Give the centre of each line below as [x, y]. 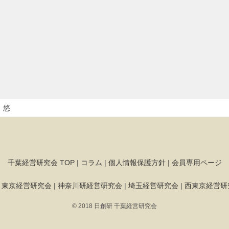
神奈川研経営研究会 [90, 186]
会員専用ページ [197, 163]
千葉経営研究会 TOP [41, 163]
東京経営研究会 [27, 186]
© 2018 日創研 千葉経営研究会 [114, 206]
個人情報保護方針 [137, 163]
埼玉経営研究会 [153, 186]
